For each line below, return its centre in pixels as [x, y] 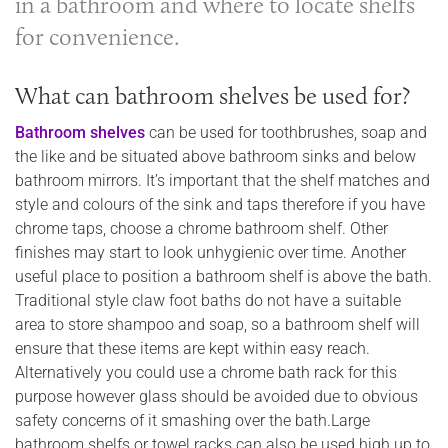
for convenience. [97, 37]
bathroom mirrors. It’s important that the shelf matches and [222, 181]
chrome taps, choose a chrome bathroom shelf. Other [201, 229]
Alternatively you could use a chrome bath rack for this [206, 373]
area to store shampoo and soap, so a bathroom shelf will [217, 325]
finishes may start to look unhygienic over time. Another [210, 253]
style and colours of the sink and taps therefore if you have [220, 205]
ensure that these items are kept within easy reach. [192, 349]
